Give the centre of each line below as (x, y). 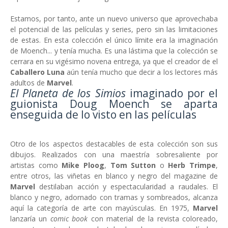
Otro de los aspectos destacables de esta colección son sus (114, 144)
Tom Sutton (133, 165)
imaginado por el (172, 93)
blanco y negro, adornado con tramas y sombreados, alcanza (114, 197)
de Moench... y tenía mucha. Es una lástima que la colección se (114, 50)
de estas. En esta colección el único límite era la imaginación (114, 40)
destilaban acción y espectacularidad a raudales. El (129, 186)
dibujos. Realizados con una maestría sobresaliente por (114, 154)
